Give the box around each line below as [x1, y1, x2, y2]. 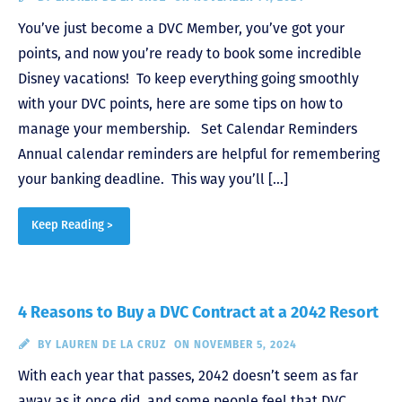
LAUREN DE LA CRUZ [55, 337, 167, 351]
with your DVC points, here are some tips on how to [18, 94, 343, 112]
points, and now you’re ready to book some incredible [18, 44, 362, 62]
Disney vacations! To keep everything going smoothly [18, 69, 359, 87]
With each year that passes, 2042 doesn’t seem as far [18, 366, 358, 384]
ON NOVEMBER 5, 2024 [173, 337, 297, 351]
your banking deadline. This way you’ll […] [18, 170, 288, 188]
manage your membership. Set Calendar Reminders [18, 119, 357, 137]
